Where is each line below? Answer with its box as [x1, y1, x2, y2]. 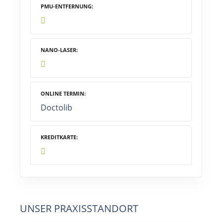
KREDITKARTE [41, 133, 76, 141]
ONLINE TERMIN [41, 90, 84, 98]
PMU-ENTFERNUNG [41, 2, 92, 10]
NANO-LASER [41, 46, 76, 54]
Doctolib [41, 102, 72, 113]
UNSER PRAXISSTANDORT [20, 202, 138, 216]
